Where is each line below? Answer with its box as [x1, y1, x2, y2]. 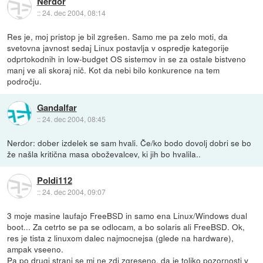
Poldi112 [36, 174, 72, 187]
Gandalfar [36, 101, 77, 114]
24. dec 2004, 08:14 [42, 8, 106, 18]
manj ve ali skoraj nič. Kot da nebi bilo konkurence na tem [7, 63, 220, 76]
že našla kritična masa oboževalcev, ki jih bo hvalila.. [7, 147, 201, 160]
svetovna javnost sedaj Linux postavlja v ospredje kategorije [7, 41, 230, 53]
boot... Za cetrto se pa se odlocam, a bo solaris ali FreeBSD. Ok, [7, 220, 245, 232]
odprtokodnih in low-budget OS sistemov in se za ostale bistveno [7, 52, 247, 65]
